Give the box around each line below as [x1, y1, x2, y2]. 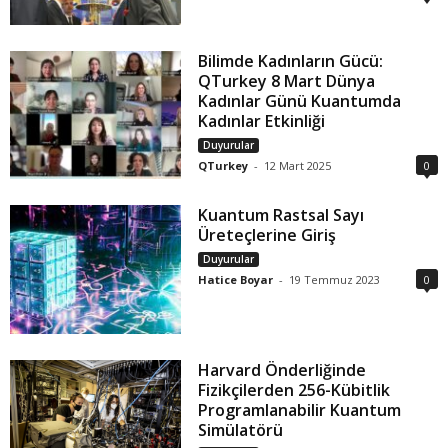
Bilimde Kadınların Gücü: [198, 49, 384, 72]
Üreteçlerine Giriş [198, 224, 337, 247]
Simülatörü [198, 418, 284, 441]
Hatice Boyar [198, 272, 274, 288]
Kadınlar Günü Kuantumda [198, 89, 402, 112]
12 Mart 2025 [264, 157, 332, 173]
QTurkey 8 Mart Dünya [198, 69, 376, 92]
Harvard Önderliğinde [198, 358, 367, 381]
